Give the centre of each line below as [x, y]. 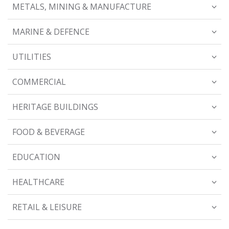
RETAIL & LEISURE [47, 207]
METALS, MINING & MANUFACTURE [82, 7]
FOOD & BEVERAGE [49, 132]
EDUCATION [36, 157]
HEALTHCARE [38, 182]
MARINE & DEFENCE [51, 32]
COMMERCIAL [39, 82]
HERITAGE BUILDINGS [55, 107]
